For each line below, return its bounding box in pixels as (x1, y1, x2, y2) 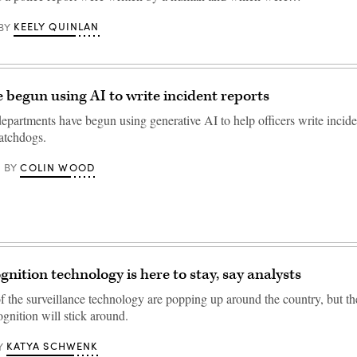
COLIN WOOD (20, 159, 96, 175)
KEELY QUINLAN (14, 19, 100, 33)
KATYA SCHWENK (6, 339, 98, 354)
